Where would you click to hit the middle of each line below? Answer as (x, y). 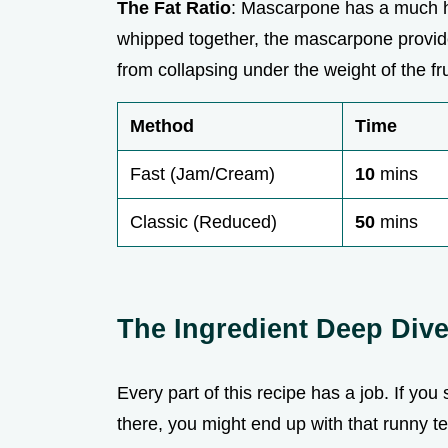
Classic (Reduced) (203, 222)
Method (162, 126)
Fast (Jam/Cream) (202, 174)
